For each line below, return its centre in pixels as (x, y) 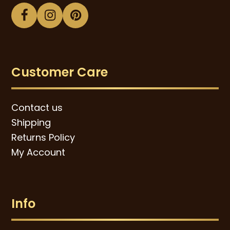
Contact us (37, 107)
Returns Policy (43, 137)
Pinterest (103, 21)
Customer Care (60, 72)
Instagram (83, 21)
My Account (39, 152)
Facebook (55, 21)
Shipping (31, 122)
